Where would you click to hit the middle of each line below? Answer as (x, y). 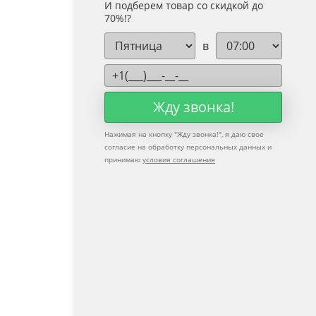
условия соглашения (179, 159)
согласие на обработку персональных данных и (188, 147)
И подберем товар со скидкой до (184, 8)
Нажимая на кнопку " (141, 134)
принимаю (123, 159)
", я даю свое (241, 134)
